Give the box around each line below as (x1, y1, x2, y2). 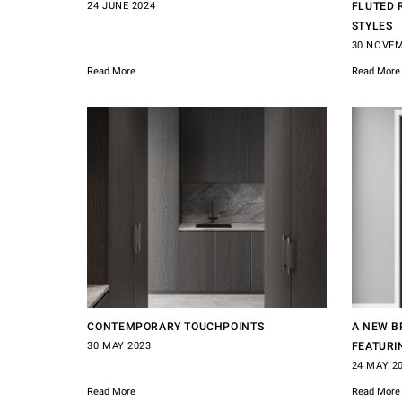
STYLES (351, 19, 393, 32)
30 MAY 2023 (87, 340, 152, 353)
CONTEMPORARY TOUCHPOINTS (87, 320, 265, 334)
